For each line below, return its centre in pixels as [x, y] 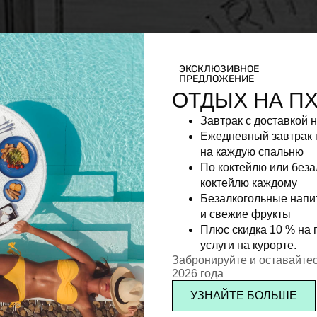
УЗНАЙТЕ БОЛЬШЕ [243, 295]
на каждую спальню [252, 151]
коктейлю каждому [248, 183]
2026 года [197, 273]
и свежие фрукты [245, 214]
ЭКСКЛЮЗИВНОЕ [219, 69]
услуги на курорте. [248, 245]
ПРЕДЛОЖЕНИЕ [216, 79]
